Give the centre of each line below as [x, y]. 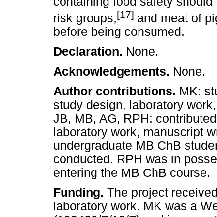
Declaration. [90, 51]
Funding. [80, 193]
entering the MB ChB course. [132, 173]
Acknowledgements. [113, 72]
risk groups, [85, 18]
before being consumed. [119, 31]
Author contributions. [116, 92]
